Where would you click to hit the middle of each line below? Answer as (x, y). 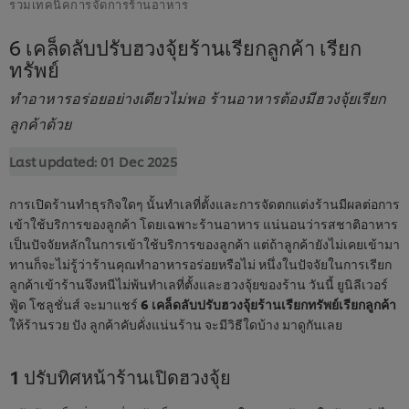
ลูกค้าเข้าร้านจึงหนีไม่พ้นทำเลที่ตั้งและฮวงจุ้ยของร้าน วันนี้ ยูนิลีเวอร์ (199, 283)
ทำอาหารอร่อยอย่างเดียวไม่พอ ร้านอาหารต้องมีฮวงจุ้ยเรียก (198, 97)
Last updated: (55, 161)
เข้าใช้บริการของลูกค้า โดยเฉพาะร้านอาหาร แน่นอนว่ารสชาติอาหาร (204, 223)
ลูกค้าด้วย (40, 122)
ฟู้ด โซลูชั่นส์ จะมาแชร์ (75, 303)
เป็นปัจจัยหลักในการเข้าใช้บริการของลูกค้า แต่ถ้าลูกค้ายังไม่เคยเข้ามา (204, 243)
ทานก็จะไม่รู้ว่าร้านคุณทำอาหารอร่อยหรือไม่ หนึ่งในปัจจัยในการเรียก (200, 263)
